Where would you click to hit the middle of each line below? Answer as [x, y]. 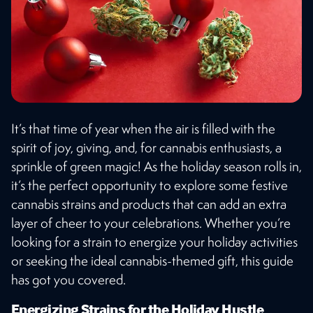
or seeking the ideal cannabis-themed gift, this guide [152, 260]
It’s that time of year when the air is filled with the [143, 128]
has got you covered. [68, 279]
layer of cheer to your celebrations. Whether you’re [151, 223]
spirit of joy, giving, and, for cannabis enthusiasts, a [146, 147]
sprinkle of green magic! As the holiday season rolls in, [156, 166]
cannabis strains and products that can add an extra [149, 204]
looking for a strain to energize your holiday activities [154, 241]
